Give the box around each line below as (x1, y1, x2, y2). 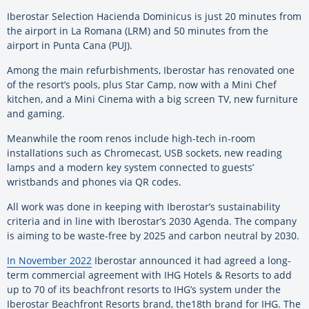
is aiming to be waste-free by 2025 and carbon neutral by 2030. (7, 229, 299, 243)
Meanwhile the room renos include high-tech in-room (7, 132, 255, 146)
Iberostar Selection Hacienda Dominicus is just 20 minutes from (7, 10, 301, 23)
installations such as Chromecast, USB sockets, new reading (7, 146, 282, 160)
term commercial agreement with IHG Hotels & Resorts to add (7, 268, 292, 282)
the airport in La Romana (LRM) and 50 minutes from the (7, 24, 268, 38)
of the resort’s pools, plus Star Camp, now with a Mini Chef (7, 78, 277, 92)
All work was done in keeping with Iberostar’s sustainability (7, 200, 280, 214)
